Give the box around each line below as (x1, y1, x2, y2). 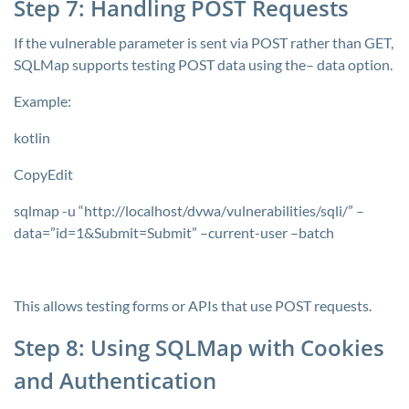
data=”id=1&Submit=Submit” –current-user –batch (14, 224, 334, 241)
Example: (14, 92, 71, 110)
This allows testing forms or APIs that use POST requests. (14, 297, 372, 314)
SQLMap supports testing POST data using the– (14, 56, 317, 73)
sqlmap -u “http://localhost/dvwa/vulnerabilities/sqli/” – (14, 202, 364, 219)
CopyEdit (14, 165, 73, 183)
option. (345, 56, 393, 73)
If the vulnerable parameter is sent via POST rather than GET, (14, 34, 393, 51)
